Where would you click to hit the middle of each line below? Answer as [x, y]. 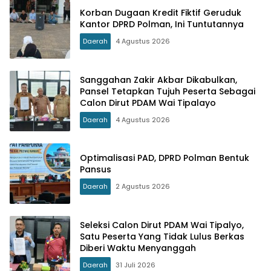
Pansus [96, 170]
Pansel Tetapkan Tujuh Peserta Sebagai [168, 91]
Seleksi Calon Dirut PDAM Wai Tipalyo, [162, 225]
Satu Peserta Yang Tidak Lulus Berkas [162, 236]
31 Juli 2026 [135, 265]
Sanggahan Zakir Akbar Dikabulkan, [158, 80]
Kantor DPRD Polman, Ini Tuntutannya [162, 24]
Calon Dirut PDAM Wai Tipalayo [148, 103]
